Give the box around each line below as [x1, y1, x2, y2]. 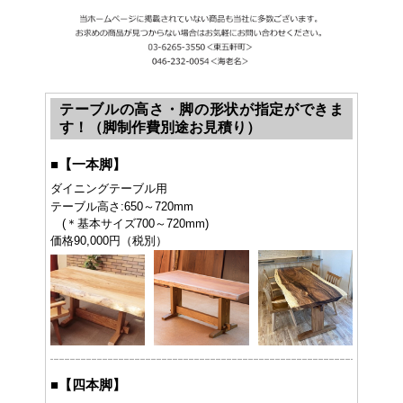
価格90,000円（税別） [50, 234, 167, 248]
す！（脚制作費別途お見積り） [59, 120, 261, 136]
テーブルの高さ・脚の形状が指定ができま [59, 102, 344, 118]
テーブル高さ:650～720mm [50, 200, 193, 214]
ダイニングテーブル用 [50, 182, 167, 196]
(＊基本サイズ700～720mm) [50, 217, 209, 231]
